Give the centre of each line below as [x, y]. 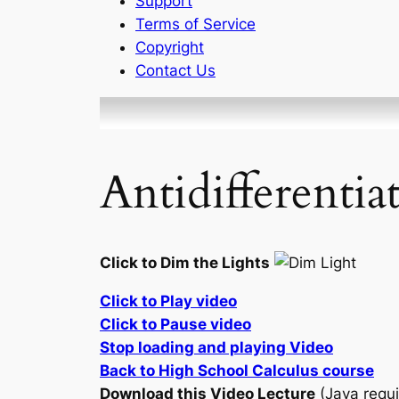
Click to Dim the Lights [185, 262]
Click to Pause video [175, 324]
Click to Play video [168, 301]
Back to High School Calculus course [237, 370]
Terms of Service [195, 24]
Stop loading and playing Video [216, 347]
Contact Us [175, 70]
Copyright [170, 47]
